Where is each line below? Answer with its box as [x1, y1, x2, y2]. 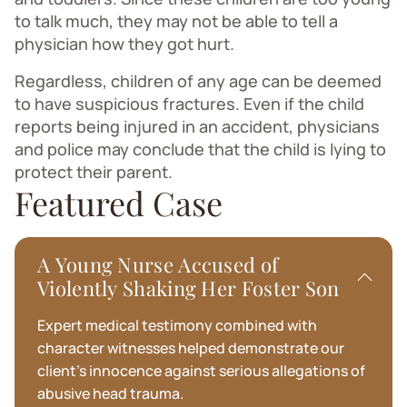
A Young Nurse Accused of [37, 250, 279, 278]
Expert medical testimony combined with [37, 314, 317, 335]
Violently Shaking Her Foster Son [37, 273, 340, 302]
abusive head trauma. [37, 382, 184, 403]
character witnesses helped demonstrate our [37, 337, 344, 358]
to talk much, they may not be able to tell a [15, 9, 338, 32]
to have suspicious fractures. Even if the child [15, 92, 364, 114]
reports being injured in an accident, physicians [15, 114, 380, 137]
